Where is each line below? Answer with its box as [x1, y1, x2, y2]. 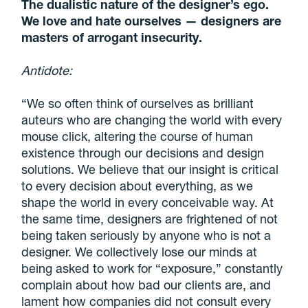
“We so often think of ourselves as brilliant [21, 95, 254, 111]
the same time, [21, 210, 108, 226]
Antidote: [21, 62, 73, 78]
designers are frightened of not [107, 210, 278, 226]
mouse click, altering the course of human [21, 128, 254, 144]
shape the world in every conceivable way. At [21, 194, 274, 210]
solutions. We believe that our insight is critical [21, 161, 279, 177]
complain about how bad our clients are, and [21, 276, 272, 292]
